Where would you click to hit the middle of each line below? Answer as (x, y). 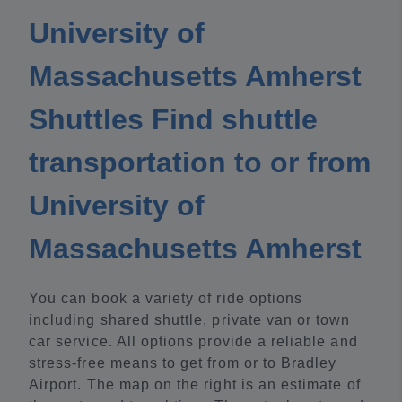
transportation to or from (200, 163)
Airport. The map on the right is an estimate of (195, 385)
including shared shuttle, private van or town (190, 320)
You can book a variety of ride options (166, 299)
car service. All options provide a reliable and (193, 342)
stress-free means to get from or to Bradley (183, 363)
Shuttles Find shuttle (173, 120)
